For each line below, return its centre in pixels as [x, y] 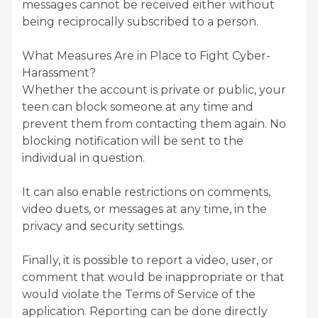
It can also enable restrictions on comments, [146, 192]
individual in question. [83, 158]
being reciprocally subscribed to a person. [140, 21]
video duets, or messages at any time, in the [144, 209]
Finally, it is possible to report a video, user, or [148, 260]
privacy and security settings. [103, 226]
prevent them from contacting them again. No [154, 124]
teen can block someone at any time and [138, 106]
